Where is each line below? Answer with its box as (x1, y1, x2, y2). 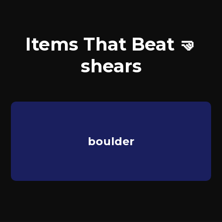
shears (80, 55, 142, 77)
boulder (88, 134, 134, 148)
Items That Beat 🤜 (25, 33, 197, 55)
